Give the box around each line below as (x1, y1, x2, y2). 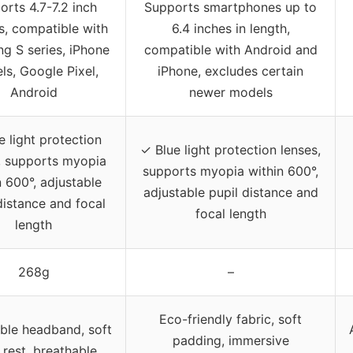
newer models (188, 84, 273, 101)
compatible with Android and (143, 42, 318, 58)
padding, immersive (172, 333, 289, 349)
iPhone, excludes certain (158, 63, 303, 80)
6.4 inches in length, (171, 20, 290, 37)
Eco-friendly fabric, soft (159, 311, 302, 328)
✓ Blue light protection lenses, (140, 142, 321, 158)
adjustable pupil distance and (143, 184, 318, 201)
